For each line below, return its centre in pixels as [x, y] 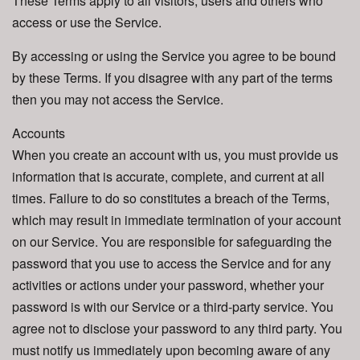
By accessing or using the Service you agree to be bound [174, 56]
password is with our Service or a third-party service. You [173, 307]
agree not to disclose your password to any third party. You [177, 328]
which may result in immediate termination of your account [176, 220]
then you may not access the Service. [118, 99]
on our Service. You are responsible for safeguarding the [172, 241]
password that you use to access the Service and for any [172, 263]
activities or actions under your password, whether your [168, 285]
